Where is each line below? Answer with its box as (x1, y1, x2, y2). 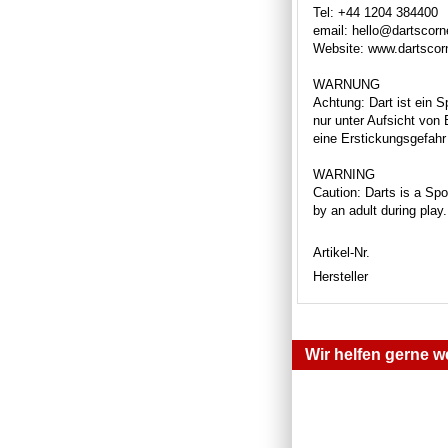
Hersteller (313, 268, 368, 284)
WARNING (313, 166, 375, 182)
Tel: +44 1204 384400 (313, 4, 438, 20)
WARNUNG (313, 76, 380, 92)
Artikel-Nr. (313, 244, 370, 260)
